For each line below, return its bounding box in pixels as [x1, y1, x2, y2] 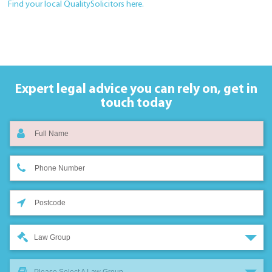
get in [220, 83, 257, 97]
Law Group [34, 233, 70, 242]
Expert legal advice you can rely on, [15, 83, 221, 97]
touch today [100, 97, 172, 110]
